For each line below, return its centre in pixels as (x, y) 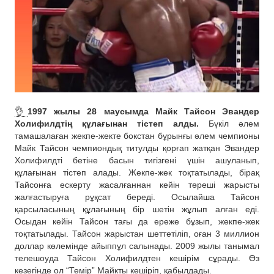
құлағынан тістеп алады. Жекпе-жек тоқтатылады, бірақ (137, 173)
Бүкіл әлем (229, 124)
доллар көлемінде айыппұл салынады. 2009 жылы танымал (137, 246)
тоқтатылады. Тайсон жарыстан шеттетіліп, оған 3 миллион (137, 234)
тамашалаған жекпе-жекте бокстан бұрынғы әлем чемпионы (137, 136)
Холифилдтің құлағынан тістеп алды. (107, 124)
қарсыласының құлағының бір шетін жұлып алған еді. (137, 209)
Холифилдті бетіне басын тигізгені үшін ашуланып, (137, 161)
